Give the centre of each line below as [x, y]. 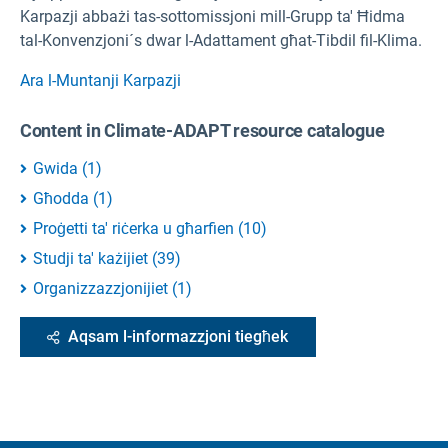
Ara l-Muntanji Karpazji [100, 80]
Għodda [61, 198]
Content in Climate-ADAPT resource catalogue [202, 130]
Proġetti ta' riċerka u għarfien [133, 228]
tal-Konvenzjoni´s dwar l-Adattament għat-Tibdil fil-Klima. [221, 40]
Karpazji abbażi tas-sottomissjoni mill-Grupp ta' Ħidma [212, 16]
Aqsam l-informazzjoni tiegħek [178, 336]
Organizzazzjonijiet [100, 288]
